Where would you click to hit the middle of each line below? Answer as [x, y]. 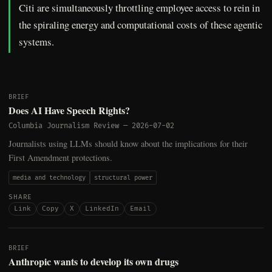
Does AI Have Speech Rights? [69, 110]
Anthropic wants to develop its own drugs [93, 262]
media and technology [49, 178]
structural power [123, 178]
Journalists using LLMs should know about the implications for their [128, 144]
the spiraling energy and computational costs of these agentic [141, 25]
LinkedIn [102, 209]
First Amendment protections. [60, 158]
